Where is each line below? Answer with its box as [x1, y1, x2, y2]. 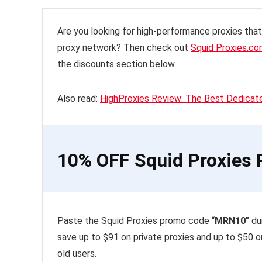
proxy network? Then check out [57, 42, 191, 54]
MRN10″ [215, 215, 249, 227]
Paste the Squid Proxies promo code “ [57, 215, 215, 227]
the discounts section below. [57, 58, 176, 70]
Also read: [57, 93, 100, 105]
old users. [57, 248, 96, 260]
